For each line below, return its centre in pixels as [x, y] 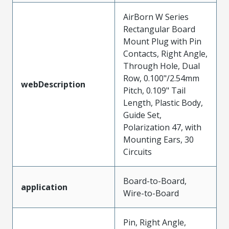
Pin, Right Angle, [155, 222]
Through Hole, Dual [162, 66]
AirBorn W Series [156, 17]
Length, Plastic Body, [163, 102]
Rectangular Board [159, 29]
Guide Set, [142, 115]
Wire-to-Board [151, 193]
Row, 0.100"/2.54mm [161, 78]
